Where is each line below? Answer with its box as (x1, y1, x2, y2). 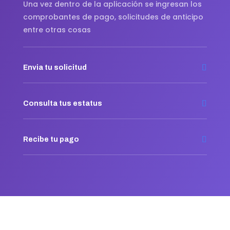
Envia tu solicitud (23, 64, 87, 72)
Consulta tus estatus (23, 100, 102, 108)
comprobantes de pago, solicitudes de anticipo (23, 12, 203, 23)
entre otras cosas (23, 25, 91, 35)
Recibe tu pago (23, 136, 79, 144)
